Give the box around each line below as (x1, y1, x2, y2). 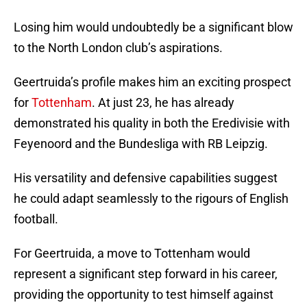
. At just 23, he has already (92, 95, 234, 110)
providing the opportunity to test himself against (14, 287, 273, 302)
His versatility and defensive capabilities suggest (14, 171, 278, 186)
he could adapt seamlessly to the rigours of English (14, 191, 288, 206)
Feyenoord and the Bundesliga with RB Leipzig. (14, 136, 268, 151)
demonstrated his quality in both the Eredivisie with (14, 116, 290, 131)
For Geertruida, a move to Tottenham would (14, 246, 250, 261)
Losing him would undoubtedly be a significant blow (14, 20, 293, 35)
